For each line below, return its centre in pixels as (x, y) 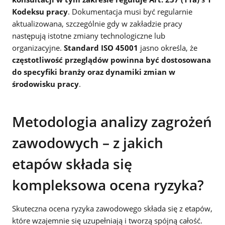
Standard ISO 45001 (101, 47)
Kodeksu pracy (40, 11)
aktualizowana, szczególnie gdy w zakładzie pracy (97, 23)
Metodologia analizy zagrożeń (112, 121)
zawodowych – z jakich (88, 142)
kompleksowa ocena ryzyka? (108, 185)
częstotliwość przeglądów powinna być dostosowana (111, 60)
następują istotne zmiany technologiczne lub (89, 35)
